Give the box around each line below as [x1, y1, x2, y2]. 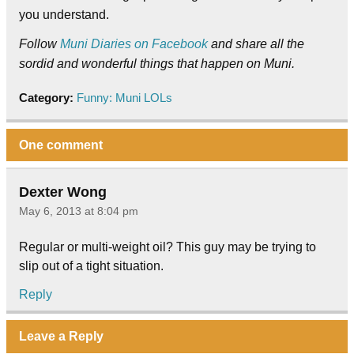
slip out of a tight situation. [19, 258, 164, 273]
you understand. [19, 8, 109, 22]
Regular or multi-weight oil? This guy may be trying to [19, 239, 316, 254]
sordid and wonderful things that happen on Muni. [19, 57, 295, 71]
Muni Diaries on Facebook [60, 37, 208, 51]
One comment [19, 137, 103, 152]
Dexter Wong [19, 183, 107, 200]
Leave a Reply [19, 329, 104, 343]
